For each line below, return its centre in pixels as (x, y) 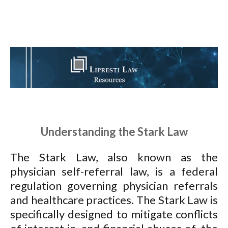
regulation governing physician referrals (114, 186)
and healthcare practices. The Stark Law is (114, 200)
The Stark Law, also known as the (114, 157)
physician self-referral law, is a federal (114, 172)
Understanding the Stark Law (114, 132)
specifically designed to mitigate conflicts (114, 214)
